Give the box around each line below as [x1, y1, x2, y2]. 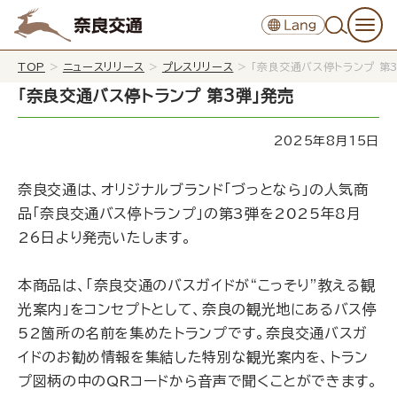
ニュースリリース [62, 61, 144, 72]
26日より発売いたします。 [18, 230, 192, 245]
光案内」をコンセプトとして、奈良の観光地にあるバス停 [18, 302, 378, 316]
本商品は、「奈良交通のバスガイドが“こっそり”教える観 [18, 278, 376, 292]
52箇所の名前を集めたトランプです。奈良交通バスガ [18, 326, 368, 340]
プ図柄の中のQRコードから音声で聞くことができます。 [18, 374, 378, 388]
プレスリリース [161, 61, 234, 72]
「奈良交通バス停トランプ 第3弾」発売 [18, 88, 294, 104]
